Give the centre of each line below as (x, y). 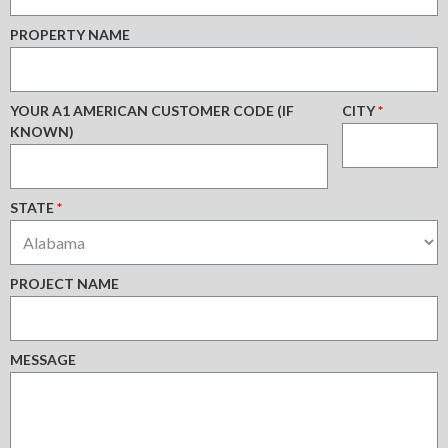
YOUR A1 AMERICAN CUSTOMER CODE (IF (152, 111)
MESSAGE (43, 360)
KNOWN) (42, 132)
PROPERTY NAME (70, 35)
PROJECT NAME (64, 284)
